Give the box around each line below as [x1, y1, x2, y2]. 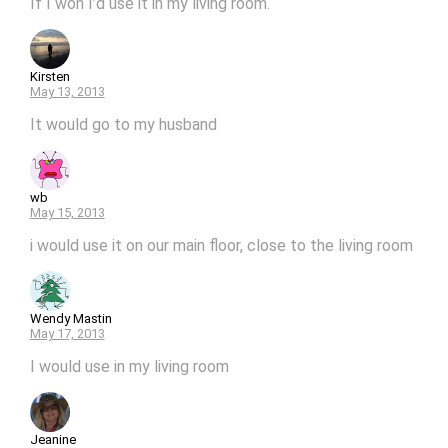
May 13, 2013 [29, 83, 105, 99]
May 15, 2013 [29, 204, 105, 220]
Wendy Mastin [29, 310, 112, 326]
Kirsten [29, 68, 70, 84]
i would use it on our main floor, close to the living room [29, 235, 413, 255]
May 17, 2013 [29, 325, 105, 341]
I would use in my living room [29, 356, 229, 376]
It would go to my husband [29, 114, 217, 134]
